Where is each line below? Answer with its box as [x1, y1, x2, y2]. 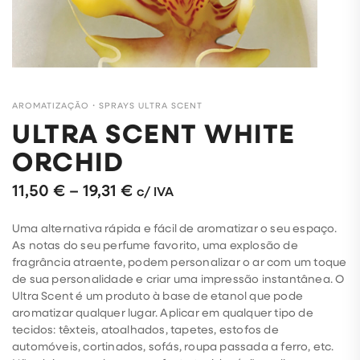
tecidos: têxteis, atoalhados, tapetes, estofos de [12, 321, 279, 337]
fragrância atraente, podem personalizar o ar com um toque [12, 254, 347, 270]
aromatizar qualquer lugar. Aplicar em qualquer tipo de [12, 305, 313, 321]
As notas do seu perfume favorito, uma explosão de [12, 237, 298, 253]
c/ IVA [137, 182, 174, 200]
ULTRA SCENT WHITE [12, 115, 296, 152]
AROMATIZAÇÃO [12, 100, 89, 112]
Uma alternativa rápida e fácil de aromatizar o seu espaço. [12, 220, 337, 236]
